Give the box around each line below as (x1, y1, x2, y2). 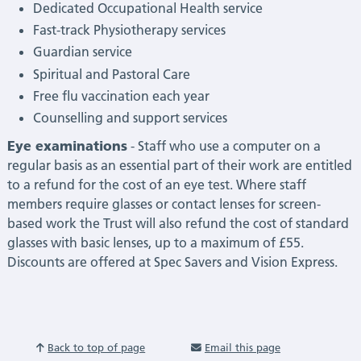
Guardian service (32, 44, 132, 60)
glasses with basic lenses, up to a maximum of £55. (6, 234, 304, 251)
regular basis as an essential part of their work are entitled (6, 156, 352, 173)
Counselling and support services (32, 109, 227, 126)
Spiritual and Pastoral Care (32, 65, 190, 82)
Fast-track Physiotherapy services (32, 22, 226, 39)
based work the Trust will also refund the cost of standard (6, 214, 349, 231)
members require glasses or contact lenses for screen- (6, 195, 321, 212)
